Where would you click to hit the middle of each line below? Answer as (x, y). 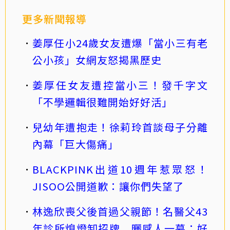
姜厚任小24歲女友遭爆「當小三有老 (120, 43)
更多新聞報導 (54, 18)
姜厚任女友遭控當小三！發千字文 (120, 85)
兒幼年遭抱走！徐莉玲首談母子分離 (120, 127)
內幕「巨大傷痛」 (75, 144)
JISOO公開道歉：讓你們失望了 (108, 186)
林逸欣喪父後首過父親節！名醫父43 (120, 211)
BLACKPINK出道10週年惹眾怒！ (120, 169)
